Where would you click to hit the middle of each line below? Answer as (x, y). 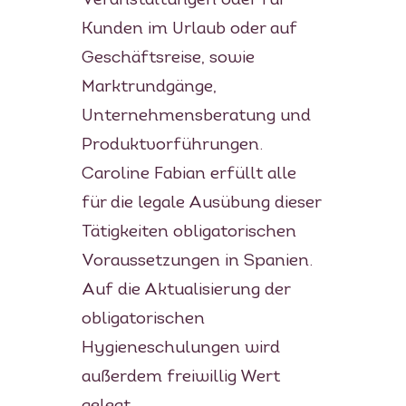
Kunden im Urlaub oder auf (189, 29)
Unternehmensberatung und (196, 116)
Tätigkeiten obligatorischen (188, 232)
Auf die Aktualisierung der (185, 290)
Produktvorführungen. (172, 145)
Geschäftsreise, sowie (168, 58)
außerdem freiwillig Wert (180, 377)
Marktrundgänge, (149, 87)
